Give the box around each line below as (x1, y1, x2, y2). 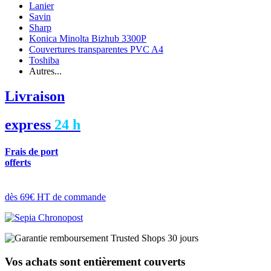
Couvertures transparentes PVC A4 (29, 44, 163, 54)
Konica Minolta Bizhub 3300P (29, 33, 146, 44)
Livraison (5, 88, 65, 105)
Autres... (29, 65, 62, 76)
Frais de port (5, 146, 58, 157)
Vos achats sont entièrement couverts (5, 255, 185, 268)
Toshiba (29, 54, 59, 65)
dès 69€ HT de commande (5, 191, 106, 202)
